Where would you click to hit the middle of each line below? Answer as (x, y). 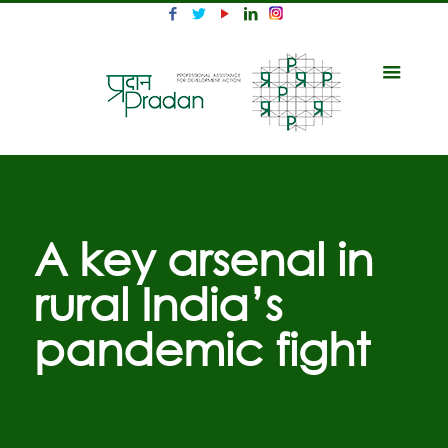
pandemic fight (201, 347)
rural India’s (157, 302)
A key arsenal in (203, 257)
